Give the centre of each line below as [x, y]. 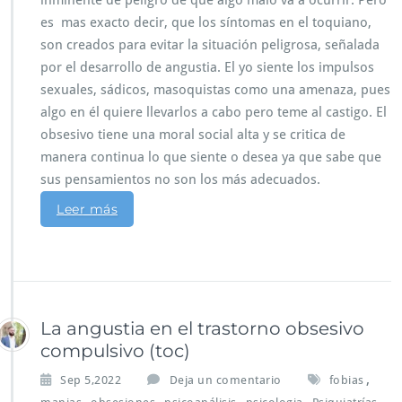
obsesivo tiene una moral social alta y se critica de [193, 135]
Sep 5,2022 [91, 380]
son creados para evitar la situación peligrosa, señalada [210, 45]
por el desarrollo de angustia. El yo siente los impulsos [207, 68]
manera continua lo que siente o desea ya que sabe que [211, 157]
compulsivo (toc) [115, 351]
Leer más [87, 210]
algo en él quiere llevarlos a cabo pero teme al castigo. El [214, 113]
